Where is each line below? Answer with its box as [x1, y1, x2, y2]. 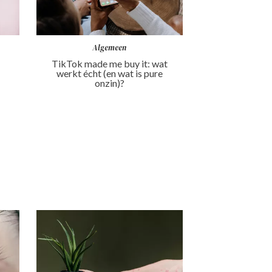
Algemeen [92, 42, 127, 53]
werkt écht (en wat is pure [56, 67, 163, 79]
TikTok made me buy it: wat [51, 57, 168, 69]
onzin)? [94, 76, 124, 89]
